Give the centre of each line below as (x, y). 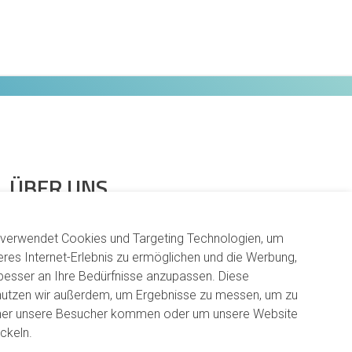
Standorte (37, 302)
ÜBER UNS (59, 188)
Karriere (31, 247)
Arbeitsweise (45, 220)
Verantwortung (50, 275)
